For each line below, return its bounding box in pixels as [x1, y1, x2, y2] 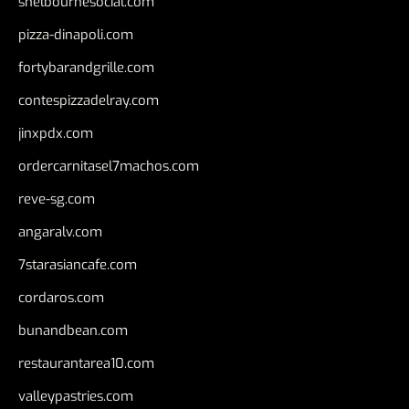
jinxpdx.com [18, 123, 93, 142]
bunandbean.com [18, 320, 128, 340]
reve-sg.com [18, 189, 95, 208]
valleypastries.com [18, 386, 133, 405]
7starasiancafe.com [18, 255, 137, 274]
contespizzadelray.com [18, 90, 159, 110]
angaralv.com [18, 222, 102, 241]
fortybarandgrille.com [18, 58, 154, 77]
